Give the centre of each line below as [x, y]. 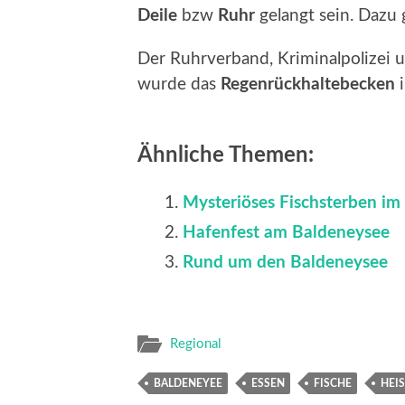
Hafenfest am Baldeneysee [286, 232]
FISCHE [333, 384]
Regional [196, 344]
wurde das [179, 84]
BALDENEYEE [188, 384]
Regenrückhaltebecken [308, 84]
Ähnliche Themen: [226, 155]
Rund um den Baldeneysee [285, 262]
